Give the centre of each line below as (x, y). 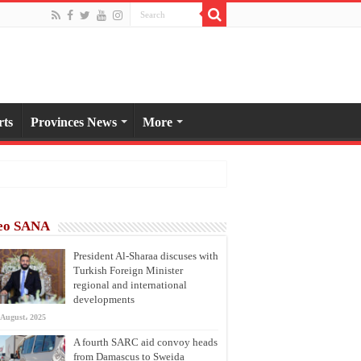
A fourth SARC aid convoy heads (145, 342)
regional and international (130, 284)
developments (104, 299)
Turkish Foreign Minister (128, 270)
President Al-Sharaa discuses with (146, 255)
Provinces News (74, 122)
